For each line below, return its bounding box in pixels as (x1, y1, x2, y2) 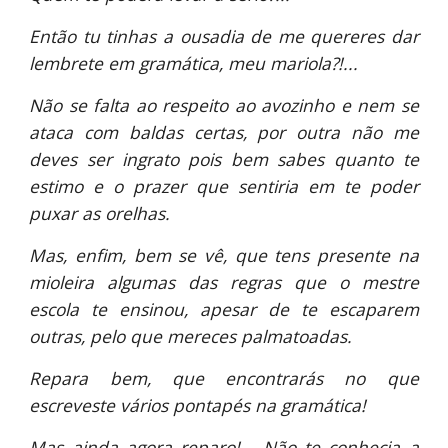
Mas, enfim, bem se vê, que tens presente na (29, 243, 419, 267)
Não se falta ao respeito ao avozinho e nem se (29, 93, 419, 117)
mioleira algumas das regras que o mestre (29, 270, 419, 294)
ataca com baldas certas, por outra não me (29, 120, 419, 144)
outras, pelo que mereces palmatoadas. (29, 324, 353, 348)
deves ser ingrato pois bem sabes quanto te (29, 147, 419, 171)
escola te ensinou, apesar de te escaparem (29, 297, 419, 321)
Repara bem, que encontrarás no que (29, 366, 419, 390)
